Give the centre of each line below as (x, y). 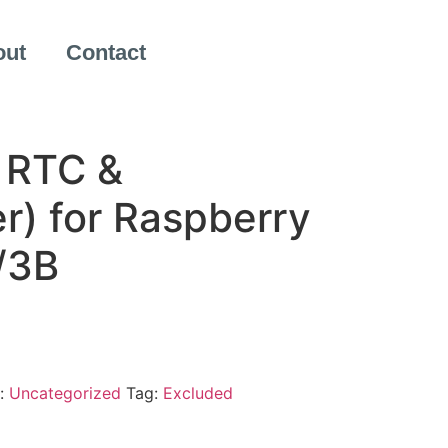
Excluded (197, 392)
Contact (106, 52)
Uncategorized (64, 392)
